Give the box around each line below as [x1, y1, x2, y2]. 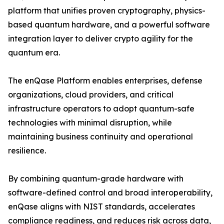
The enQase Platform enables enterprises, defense [8, 75, 202, 86]
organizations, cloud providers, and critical [8, 89, 173, 100]
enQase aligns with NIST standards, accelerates [8, 201, 195, 212]
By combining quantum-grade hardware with [8, 173, 183, 184]
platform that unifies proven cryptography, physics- [8, 5, 205, 16]
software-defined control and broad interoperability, [8, 187, 212, 198]
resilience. [8, 145, 46, 156]
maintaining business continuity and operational [8, 131, 193, 142]
